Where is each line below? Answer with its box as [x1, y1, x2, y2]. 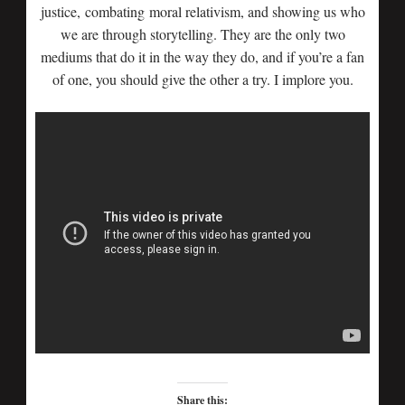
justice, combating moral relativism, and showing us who [40, 2, 365, 21]
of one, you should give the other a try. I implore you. [52, 70, 353, 89]
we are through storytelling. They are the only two [60, 24, 345, 43]
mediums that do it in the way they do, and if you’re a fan [41, 47, 364, 66]
